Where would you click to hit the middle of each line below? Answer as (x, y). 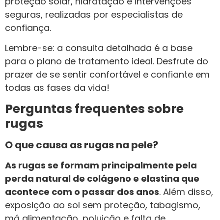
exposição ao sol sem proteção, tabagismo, (103, 205)
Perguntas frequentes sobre (94, 109)
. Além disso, (186, 192)
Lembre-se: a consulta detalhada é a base (99, 48)
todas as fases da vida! (57, 88)
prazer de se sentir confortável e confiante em (107, 75)
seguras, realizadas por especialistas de (94, 15)
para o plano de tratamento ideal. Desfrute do (107, 61)
